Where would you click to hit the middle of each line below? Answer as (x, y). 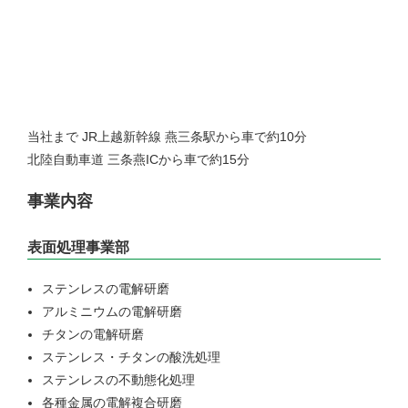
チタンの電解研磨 (93, 334)
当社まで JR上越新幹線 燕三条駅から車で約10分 (167, 136)
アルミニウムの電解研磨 (112, 311)
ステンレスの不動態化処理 (118, 379)
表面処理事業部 (78, 247)
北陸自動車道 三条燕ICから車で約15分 (138, 159)
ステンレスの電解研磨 (106, 288)
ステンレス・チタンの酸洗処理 (131, 357)
